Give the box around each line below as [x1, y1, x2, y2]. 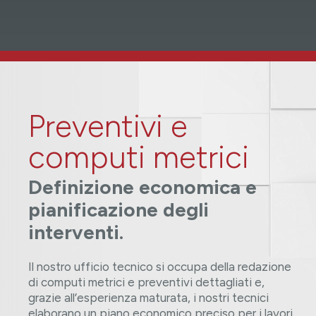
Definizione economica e [28, 175, 257, 199]
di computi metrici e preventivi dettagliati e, [28, 275, 265, 290]
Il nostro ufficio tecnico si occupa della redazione [28, 260, 291, 274]
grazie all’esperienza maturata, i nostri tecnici [28, 291, 269, 305]
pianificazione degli [28, 197, 209, 221]
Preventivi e [28, 107, 188, 145]
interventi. [28, 220, 123, 244]
